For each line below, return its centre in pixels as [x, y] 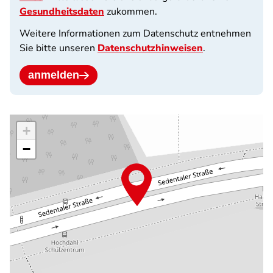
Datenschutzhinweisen [150, 48]
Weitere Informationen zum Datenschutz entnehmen [135, 34]
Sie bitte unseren [58, 48]
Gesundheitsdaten [62, 12]
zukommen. [131, 12]
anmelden [54, 75]
